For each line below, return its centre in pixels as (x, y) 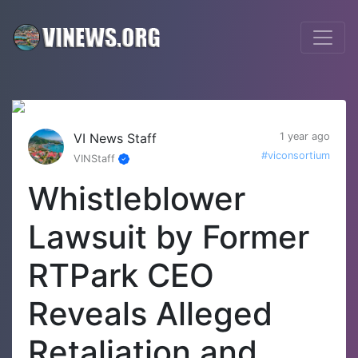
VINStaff (96, 159)
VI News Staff (115, 138)
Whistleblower (137, 199)
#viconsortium (296, 155)
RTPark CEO (121, 275)
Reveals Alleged (150, 314)
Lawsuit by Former (169, 237)
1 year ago (305, 136)
